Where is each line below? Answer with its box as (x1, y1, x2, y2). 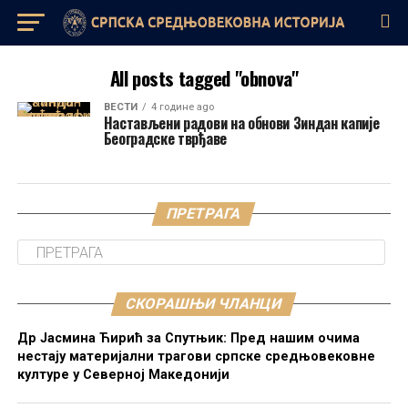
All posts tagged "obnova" (109, 64, 299, 92)
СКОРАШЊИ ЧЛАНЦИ (124, 295, 285, 312)
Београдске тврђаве (103, 127, 227, 149)
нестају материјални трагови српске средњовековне (16, 349, 375, 364)
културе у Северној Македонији (16, 367, 229, 382)
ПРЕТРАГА (165, 205, 244, 222)
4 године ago (150, 101, 214, 113)
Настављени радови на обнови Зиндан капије (103, 112, 380, 134)
